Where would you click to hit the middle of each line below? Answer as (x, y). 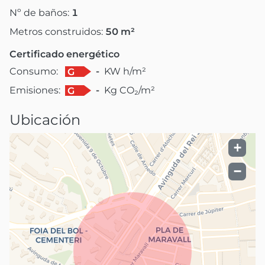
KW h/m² (125, 71)
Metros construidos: (57, 31)
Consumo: (34, 71)
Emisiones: (35, 90)
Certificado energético (64, 54)
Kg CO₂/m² (130, 90)
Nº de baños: (41, 12)
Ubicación (45, 119)
